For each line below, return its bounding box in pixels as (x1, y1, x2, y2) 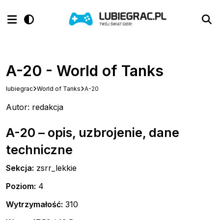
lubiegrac (6, 85, 33, 93)
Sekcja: (6, 163, 34, 173)
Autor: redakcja (6, 102, 63, 112)
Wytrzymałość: (6, 199, 63, 210)
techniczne (6, 142, 73, 158)
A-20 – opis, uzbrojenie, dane (6, 125, 179, 140)
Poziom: (6, 181, 36, 192)
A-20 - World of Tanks (6, 62, 164, 80)
